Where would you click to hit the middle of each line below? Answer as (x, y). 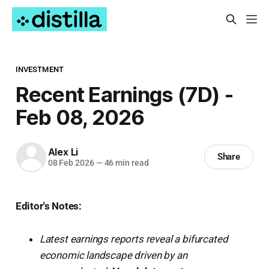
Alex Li (63, 152)
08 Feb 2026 (71, 163)
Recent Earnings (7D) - (124, 94)
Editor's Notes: (49, 206)
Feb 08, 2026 (80, 117)
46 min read (125, 163)
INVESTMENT (40, 69)
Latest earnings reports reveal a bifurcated (134, 239)
